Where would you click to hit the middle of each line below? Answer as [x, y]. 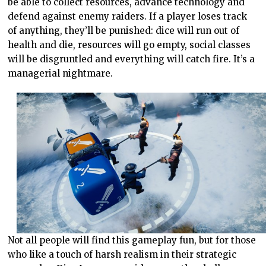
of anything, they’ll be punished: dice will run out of [124, 31]
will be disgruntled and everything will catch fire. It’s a [132, 59]
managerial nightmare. [61, 74]
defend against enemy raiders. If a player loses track [128, 17]
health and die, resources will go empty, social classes [129, 45]
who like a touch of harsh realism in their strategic [122, 254]
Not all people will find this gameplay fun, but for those [132, 240]
